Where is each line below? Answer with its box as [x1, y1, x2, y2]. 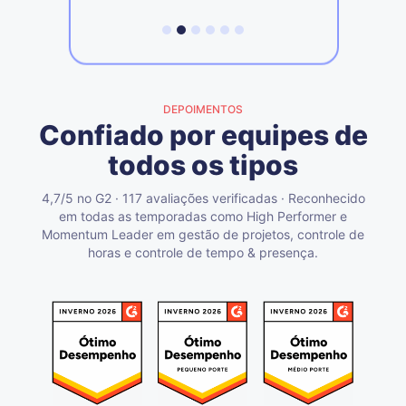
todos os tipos [108, 149, 298, 182]
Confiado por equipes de [38, 119, 368, 152]
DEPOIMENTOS [163, 102, 243, 117]
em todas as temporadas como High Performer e [59, 208, 347, 225]
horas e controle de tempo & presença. [88, 245, 318, 261]
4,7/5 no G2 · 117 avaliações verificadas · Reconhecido [41, 190, 365, 207]
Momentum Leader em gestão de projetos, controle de [42, 227, 364, 243]
